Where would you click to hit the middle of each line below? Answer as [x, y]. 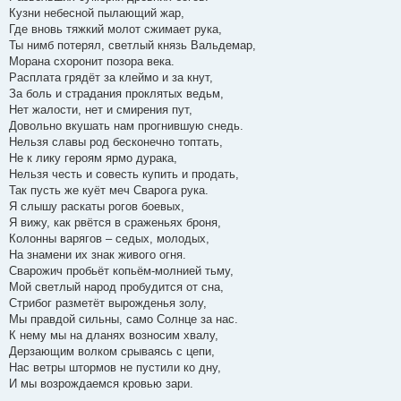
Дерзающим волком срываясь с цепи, [112, 352]
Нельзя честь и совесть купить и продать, [124, 175]
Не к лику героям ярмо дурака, [93, 158]
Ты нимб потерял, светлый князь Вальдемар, [132, 46]
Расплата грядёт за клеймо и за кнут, [111, 78]
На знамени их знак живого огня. [98, 255]
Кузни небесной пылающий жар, [97, 13]
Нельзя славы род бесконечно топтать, [116, 142]
